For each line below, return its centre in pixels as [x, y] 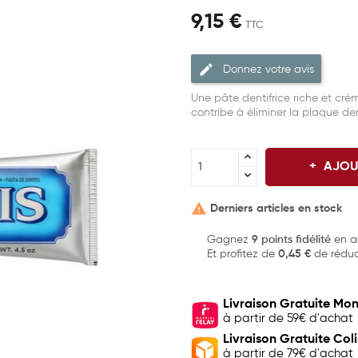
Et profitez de [243, 255]
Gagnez [229, 240]
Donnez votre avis [268, 69]
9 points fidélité [291, 240]
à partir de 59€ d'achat [288, 319]
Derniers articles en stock [274, 208]
